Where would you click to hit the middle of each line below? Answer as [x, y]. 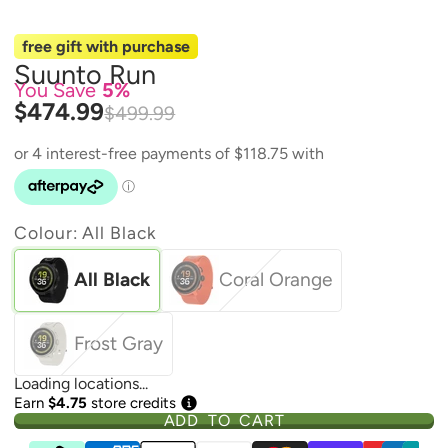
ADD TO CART [224, 421]
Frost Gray [118, 343]
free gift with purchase [106, 46]
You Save [55, 89]
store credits [132, 403]
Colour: [48, 232]
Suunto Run [85, 75]
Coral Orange [276, 280]
